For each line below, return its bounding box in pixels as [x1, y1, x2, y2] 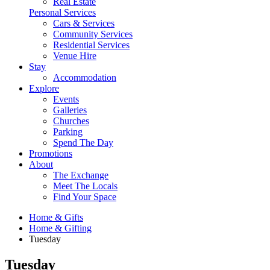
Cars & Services [53, 18, 115, 28]
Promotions [29, 148, 72, 159]
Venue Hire [53, 51, 96, 61]
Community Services [53, 29, 133, 39]
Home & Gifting [29, 223, 92, 233]
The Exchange [53, 170, 108, 180]
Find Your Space [53, 192, 116, 202]
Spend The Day [53, 137, 113, 148]
